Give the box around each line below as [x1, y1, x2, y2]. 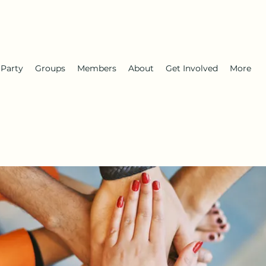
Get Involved [166, 63, 218, 74]
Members [77, 63, 116, 74]
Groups [35, 63, 65, 74]
